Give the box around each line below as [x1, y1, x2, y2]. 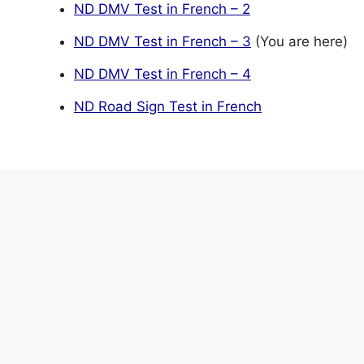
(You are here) [251, 32, 348, 50]
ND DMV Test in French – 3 [74, 32, 251, 50]
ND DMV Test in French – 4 [74, 65, 251, 82]
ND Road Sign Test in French [74, 97, 262, 115]
